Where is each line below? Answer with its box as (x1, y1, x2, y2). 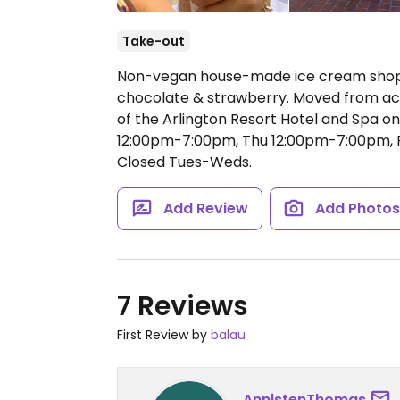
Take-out (122, 32, 185, 50)
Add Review (162, 198, 248, 219)
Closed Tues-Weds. (117, 152, 252, 172)
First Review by (117, 326, 211, 344)
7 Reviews (117, 287, 248, 325)
